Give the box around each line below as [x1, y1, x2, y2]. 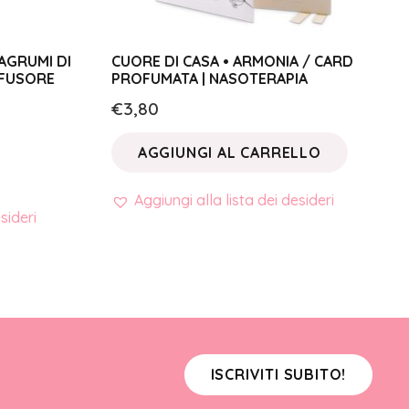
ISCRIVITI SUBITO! [210, 365, 347, 384]
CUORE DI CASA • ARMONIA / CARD [111, 52, 353, 71]
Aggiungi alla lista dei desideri [134, 191, 334, 210]
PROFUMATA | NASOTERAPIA [111, 69, 308, 89]
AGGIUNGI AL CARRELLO [137, 142, 321, 162]
